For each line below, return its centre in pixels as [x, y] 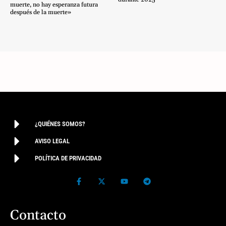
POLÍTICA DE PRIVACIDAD [68, 158]
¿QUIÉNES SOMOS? [60, 124]
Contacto [38, 215]
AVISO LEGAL [52, 141]
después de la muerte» [41, 12]
